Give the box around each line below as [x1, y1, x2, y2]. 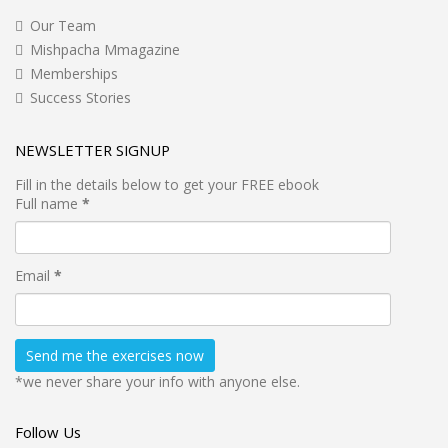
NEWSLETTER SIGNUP [15, 139, 170, 160]
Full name [15, 193, 82, 213]
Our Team [30, 15, 96, 35]
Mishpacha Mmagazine [30, 39, 180, 59]
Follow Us [15, 421, 81, 442]
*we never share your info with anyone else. [15, 371, 300, 391]
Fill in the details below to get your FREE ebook [15, 174, 319, 194]
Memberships [30, 63, 118, 83]
